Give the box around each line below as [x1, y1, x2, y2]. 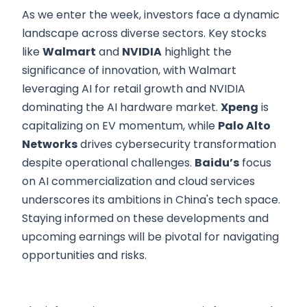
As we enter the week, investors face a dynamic [22, 7, 280, 23]
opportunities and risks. [22, 247, 147, 264]
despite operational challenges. [22, 155, 195, 171]
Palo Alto [218, 118, 271, 134]
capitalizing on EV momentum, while [22, 118, 218, 134]
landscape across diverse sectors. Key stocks [22, 25, 267, 42]
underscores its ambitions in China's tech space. [22, 192, 280, 208]
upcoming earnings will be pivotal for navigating [22, 229, 279, 245]
